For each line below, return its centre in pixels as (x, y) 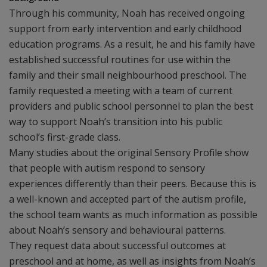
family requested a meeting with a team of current (121, 91)
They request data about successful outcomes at (117, 246)
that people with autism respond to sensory (107, 168)
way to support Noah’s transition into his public (116, 122)
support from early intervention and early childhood (125, 29)
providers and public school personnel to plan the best (131, 106)
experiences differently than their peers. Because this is (133, 184)
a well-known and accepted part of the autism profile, (128, 199)
